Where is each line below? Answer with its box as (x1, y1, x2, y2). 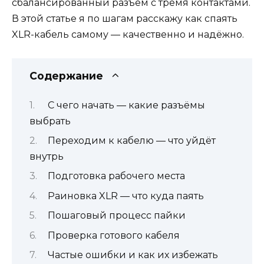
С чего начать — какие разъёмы (47, 99, 205, 111)
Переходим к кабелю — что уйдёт (47, 134, 216, 146)
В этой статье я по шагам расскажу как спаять (12, 13, 237, 24)
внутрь (29, 150, 64, 162)
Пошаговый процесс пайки (47, 210, 186, 222)
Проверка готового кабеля (47, 229, 180, 241)
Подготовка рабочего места (47, 170, 185, 182)
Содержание (29, 70, 103, 82)
